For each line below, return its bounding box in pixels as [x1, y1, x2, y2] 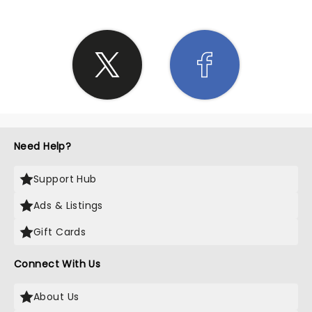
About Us [33, 290, 79, 304]
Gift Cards [33, 225, 86, 239]
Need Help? [14, 139, 72, 153]
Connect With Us [14, 257, 101, 271]
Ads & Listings [33, 198, 103, 212]
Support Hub [33, 172, 97, 186]
